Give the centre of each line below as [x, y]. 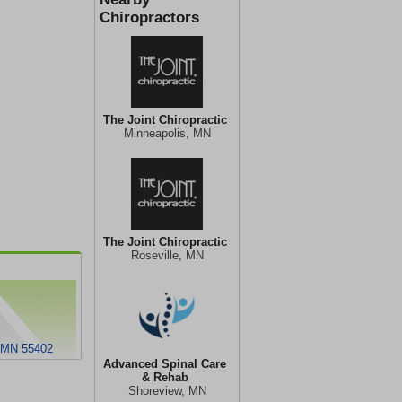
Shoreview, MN [167, 391]
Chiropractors [149, 17]
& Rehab [165, 377]
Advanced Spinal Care [165, 364]
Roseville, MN [167, 255]
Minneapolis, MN [167, 133]
